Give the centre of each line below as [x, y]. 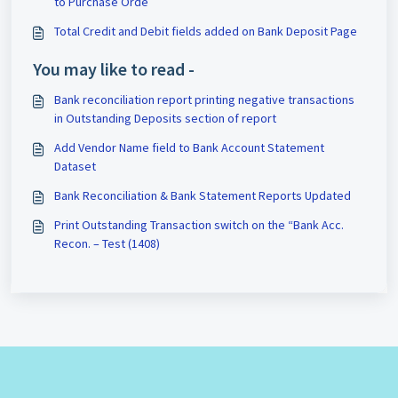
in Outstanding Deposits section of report [165, 119]
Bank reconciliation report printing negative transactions [204, 100]
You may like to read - [114, 69]
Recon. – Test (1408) [107, 244]
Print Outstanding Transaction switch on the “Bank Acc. [199, 225]
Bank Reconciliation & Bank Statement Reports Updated [203, 196]
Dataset [75, 167]
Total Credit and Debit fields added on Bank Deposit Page [206, 32]
